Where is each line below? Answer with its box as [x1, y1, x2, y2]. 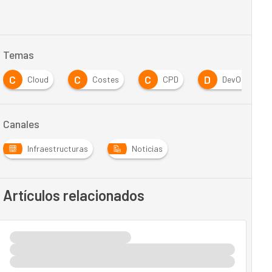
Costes [92, 74, 119, 84]
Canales [2, 117, 39, 131]
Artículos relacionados [2, 186, 144, 204]
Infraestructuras [27, 143, 88, 154]
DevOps [222, 74, 250, 84]
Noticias [131, 143, 163, 154]
